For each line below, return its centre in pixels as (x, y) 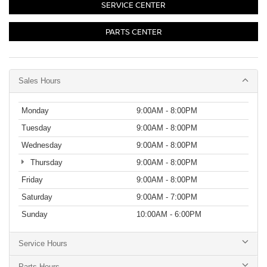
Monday (35, 110)
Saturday (37, 197)
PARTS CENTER (133, 32)
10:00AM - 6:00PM (169, 214)
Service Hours (43, 243)
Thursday (45, 162)
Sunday (35, 214)
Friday (32, 179)
